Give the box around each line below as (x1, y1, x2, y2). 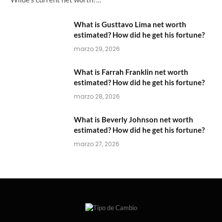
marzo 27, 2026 (74, 139, 119, 148)
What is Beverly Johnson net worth (74, 114, 193, 124)
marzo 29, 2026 (74, 44, 120, 53)
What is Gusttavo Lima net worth (74, 19, 186, 29)
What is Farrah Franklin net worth (74, 67, 188, 76)
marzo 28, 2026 (74, 92, 120, 101)
